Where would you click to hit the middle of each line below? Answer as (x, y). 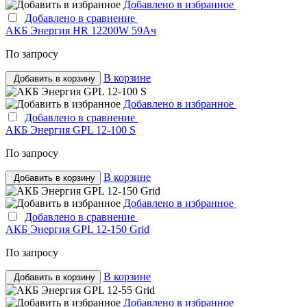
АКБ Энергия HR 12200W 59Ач (81, 30)
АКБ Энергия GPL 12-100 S (71, 130)
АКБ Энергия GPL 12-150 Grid (77, 229)
